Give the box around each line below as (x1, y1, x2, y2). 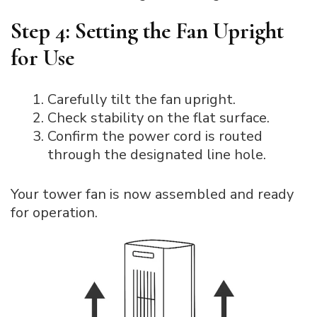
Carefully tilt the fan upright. (47, 89, 236, 109)
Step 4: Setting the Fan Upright (11, 16, 284, 45)
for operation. (11, 202, 98, 222)
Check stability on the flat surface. (47, 108, 270, 127)
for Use (11, 43, 74, 71)
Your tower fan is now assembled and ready (11, 184, 294, 204)
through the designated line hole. (47, 144, 266, 164)
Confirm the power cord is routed (47, 126, 263, 146)
